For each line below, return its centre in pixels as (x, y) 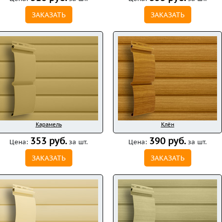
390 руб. (167, 141)
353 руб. (49, 141)
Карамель (49, 124)
